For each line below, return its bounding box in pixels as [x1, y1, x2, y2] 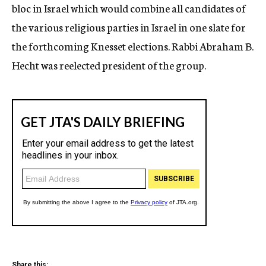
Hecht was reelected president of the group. [12, 57, 206, 72]
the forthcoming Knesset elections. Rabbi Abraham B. [12, 38, 254, 53]
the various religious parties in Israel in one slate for [12, 19, 246, 34]
